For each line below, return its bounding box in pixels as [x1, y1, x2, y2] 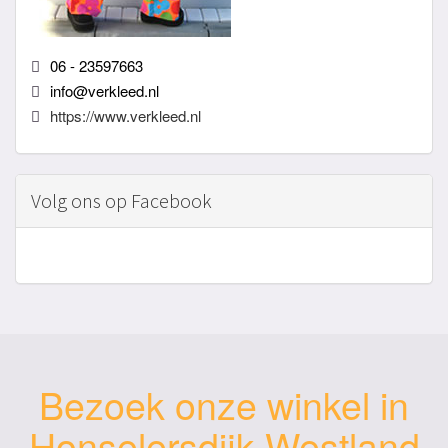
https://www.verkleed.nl [50, 105, 201, 127]
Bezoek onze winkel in [39, 377, 409, 432]
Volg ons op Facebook [31, 188, 212, 214]
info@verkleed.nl [50, 80, 159, 102]
